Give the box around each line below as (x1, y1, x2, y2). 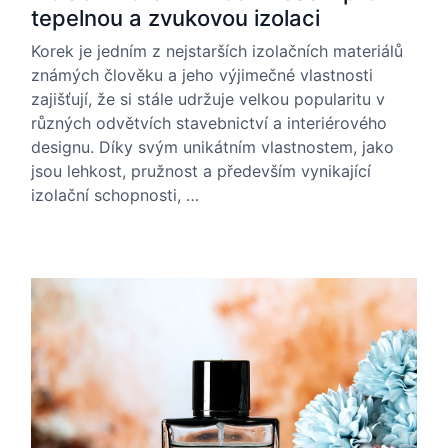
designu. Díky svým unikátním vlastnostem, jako (31, 137, 394, 157)
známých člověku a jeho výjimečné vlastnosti (31, 65, 373, 85)
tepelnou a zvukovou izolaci (31, 5, 320, 31)
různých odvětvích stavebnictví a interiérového (31, 113, 387, 133)
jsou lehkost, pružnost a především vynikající (31, 161, 371, 181)
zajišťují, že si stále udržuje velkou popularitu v (31, 89, 385, 109)
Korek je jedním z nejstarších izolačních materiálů (31, 41, 403, 61)
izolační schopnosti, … (31, 185, 199, 205)
